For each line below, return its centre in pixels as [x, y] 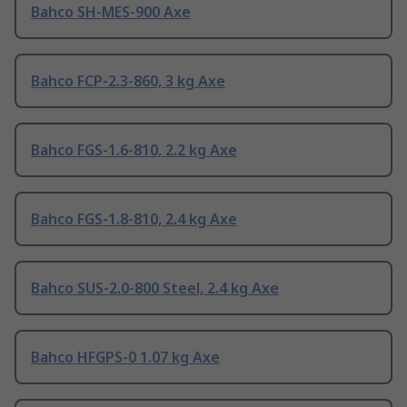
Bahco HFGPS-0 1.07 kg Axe [125, 357]
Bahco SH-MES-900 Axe [111, 12]
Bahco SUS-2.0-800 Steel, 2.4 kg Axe [155, 288]
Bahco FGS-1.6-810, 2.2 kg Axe [134, 150]
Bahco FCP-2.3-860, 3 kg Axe [128, 81]
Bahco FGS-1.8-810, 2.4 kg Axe [134, 219]
